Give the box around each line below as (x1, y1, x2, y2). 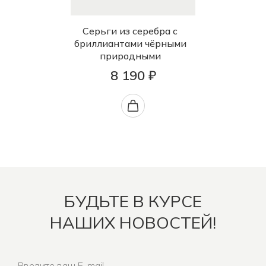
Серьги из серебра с (83, 25, 178, 37)
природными (99, 50, 161, 62)
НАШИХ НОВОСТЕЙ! (50, 212, 216, 233)
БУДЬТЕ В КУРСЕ (64, 191, 202, 212)
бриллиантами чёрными (74, 37, 186, 50)
